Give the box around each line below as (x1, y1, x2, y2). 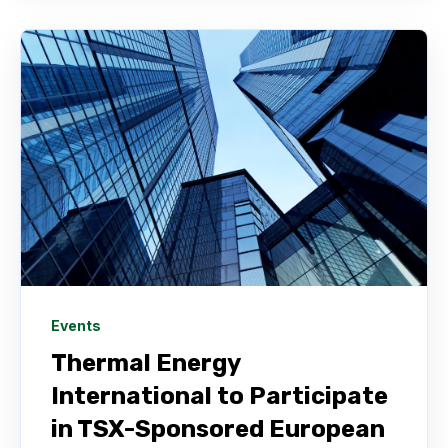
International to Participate (51, 382, 388, 411)
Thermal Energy (51, 349, 240, 378)
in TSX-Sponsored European (51, 415, 385, 444)
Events (51, 317, 101, 335)
